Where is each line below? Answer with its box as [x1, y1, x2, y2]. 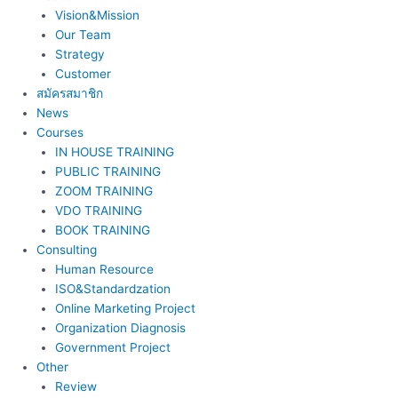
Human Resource [54, 261, 154, 276]
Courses [36, 124, 84, 139]
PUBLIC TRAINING [54, 163, 161, 179]
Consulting [36, 242, 98, 257]
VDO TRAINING [54, 203, 142, 218]
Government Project [54, 339, 171, 354]
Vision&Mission [54, 7, 139, 22]
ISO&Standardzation [54, 281, 171, 296]
